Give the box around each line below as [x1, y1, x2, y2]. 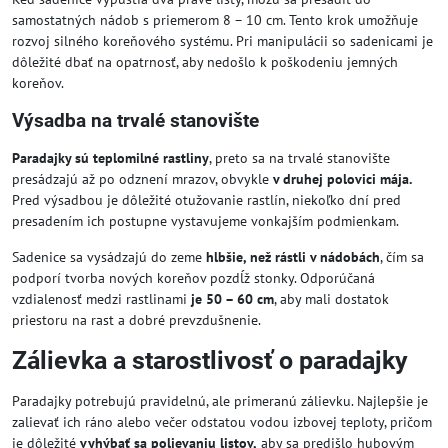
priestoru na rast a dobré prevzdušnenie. [12, 310, 261, 329]
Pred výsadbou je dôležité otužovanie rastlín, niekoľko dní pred [12, 190, 401, 209]
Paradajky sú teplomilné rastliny [12, 148, 209, 167]
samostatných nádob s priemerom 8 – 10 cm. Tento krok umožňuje [12, 10, 418, 29]
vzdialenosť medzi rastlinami [12, 289, 191, 308]
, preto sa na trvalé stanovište [209, 148, 390, 167]
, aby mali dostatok [274, 289, 389, 308]
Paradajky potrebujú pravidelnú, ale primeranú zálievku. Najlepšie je [12, 391, 428, 410]
